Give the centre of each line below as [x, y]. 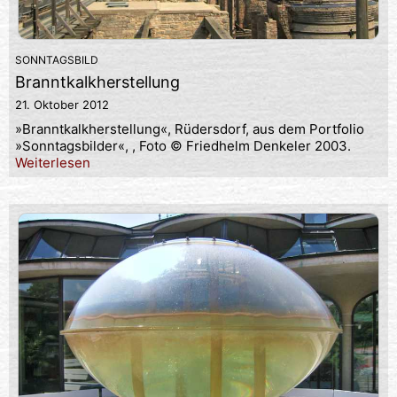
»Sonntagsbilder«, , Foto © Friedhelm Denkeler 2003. [183, 146]
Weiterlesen [53, 163]
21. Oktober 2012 [62, 105]
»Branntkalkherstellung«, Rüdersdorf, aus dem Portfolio [190, 129]
